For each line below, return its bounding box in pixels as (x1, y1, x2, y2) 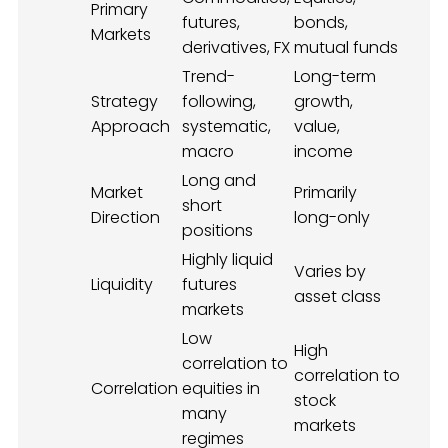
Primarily (294, 181, 357, 205)
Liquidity (91, 273, 153, 297)
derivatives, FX (182, 36, 290, 60)
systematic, (182, 115, 271, 139)
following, (182, 90, 256, 114)
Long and (182, 169, 256, 193)
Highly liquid (182, 248, 273, 272)
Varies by (294, 260, 366, 284)
